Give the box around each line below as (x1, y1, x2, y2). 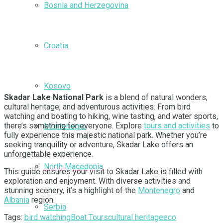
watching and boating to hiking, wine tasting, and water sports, (4, 111, 218, 121)
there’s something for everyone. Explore (4, 120, 144, 130)
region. (29, 195, 55, 205)
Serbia (44, 202, 66, 212)
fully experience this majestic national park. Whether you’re (4, 130, 207, 140)
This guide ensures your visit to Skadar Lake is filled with (4, 166, 203, 176)
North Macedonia (44, 161, 103, 171)
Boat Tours (71, 212, 108, 222)
